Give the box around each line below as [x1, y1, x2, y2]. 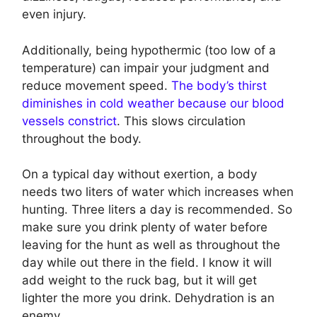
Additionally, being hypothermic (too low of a [22, 42, 276, 57]
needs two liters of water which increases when [22, 185, 294, 200]
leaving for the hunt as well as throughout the [22, 238, 280, 253]
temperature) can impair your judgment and [22, 60, 270, 75]
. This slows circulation [117, 113, 246, 128]
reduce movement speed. [22, 78, 171, 93]
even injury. [22, 7, 86, 22]
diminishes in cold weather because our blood [22, 96, 284, 110]
